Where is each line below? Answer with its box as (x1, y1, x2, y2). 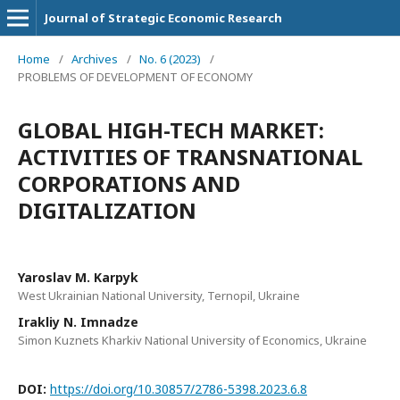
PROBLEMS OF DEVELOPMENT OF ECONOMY (18, 69, 253, 85)
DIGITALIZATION (18, 196, 196, 225)
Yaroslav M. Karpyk (18, 269, 138, 286)
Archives (71, 51, 118, 67)
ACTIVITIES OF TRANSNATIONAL (18, 142, 362, 171)
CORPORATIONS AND (18, 169, 240, 198)
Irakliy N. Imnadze (18, 313, 138, 330)
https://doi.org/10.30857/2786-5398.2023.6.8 (50, 380, 307, 397)
